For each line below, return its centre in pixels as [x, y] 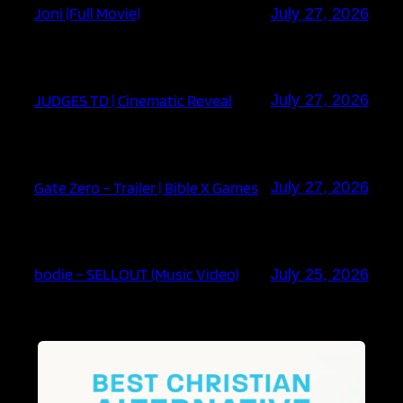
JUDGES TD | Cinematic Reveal [134, 99]
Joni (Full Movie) [88, 13]
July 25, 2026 [319, 273]
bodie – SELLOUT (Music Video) [137, 274]
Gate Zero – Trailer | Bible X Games [147, 187]
